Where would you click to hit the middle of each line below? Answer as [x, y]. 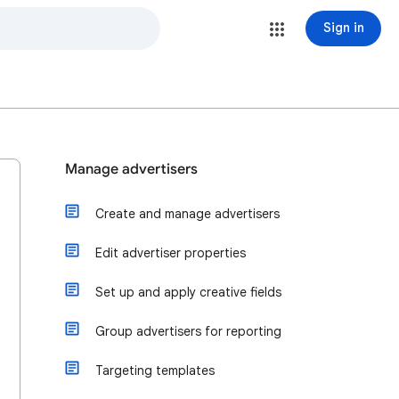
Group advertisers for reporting [188, 331]
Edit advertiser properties [171, 253]
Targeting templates [155, 370]
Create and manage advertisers [187, 214]
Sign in [343, 28]
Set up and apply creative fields [188, 292]
